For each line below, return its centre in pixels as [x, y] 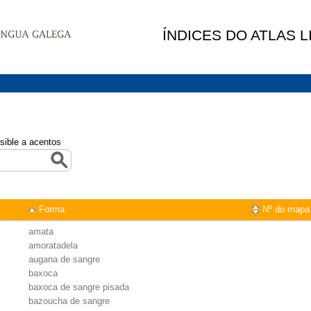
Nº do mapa [286, 209]
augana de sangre [64, 259]
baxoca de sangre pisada [79, 287]
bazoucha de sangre [69, 301]
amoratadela [53, 245]
